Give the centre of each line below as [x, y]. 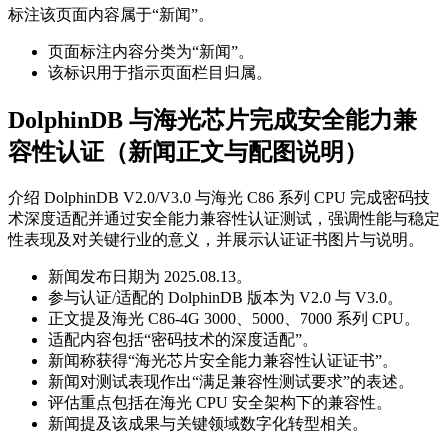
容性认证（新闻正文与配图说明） [188, 152]
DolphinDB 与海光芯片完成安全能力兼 [212, 120]
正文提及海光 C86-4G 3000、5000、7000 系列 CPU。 [234, 318]
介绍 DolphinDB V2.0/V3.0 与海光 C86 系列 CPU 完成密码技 [219, 197]
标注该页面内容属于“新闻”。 [111, 15]
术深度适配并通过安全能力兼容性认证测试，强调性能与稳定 [224, 218]
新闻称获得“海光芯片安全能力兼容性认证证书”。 [223, 360]
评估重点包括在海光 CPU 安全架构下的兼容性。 [220, 402]
